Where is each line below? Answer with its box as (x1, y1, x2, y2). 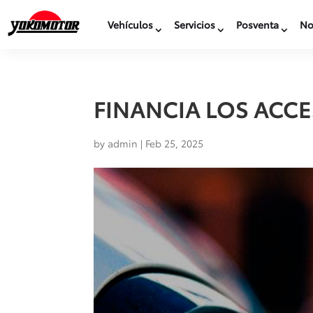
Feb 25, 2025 (145, 136, 204, 150)
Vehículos (108, 17, 153, 31)
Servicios (174, 17, 215, 31)
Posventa (236, 17, 279, 31)
